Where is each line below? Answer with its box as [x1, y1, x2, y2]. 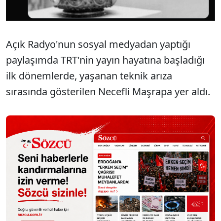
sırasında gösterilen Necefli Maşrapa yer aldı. [6, 85, 210, 99]
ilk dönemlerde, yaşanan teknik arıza [6, 69, 172, 83]
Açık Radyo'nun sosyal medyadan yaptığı [6, 37, 190, 51]
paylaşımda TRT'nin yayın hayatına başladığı [6, 53, 205, 67]
